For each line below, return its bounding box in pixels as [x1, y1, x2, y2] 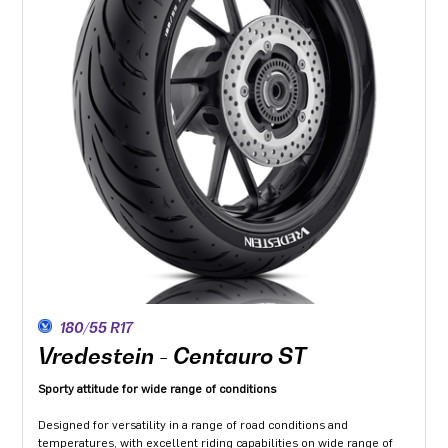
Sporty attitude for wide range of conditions [38, 382, 277, 395]
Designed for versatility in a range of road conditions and [38, 418, 349, 431]
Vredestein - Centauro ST [38, 342, 307, 369]
